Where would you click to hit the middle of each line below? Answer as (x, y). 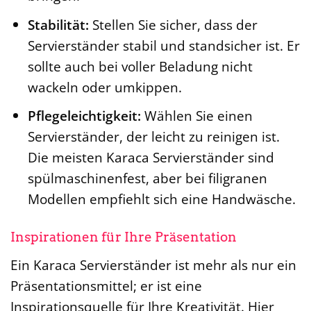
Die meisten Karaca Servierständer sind (151, 158)
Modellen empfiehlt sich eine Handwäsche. (161, 199)
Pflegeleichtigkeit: (84, 116)
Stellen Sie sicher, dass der (173, 24)
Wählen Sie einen (196, 116)
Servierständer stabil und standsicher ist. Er (163, 45)
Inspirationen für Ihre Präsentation (124, 237)
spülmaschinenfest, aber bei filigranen (147, 178)
